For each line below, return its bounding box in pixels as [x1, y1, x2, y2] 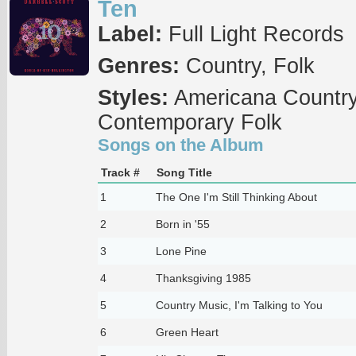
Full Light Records [161, 21, 344, 46]
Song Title [156, 165, 212, 179]
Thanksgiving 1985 [155, 271, 251, 284]
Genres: [97, 53, 180, 78]
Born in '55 [155, 217, 210, 230]
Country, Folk [179, 53, 315, 78]
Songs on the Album [97, 134, 264, 155]
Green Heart [155, 325, 219, 339]
